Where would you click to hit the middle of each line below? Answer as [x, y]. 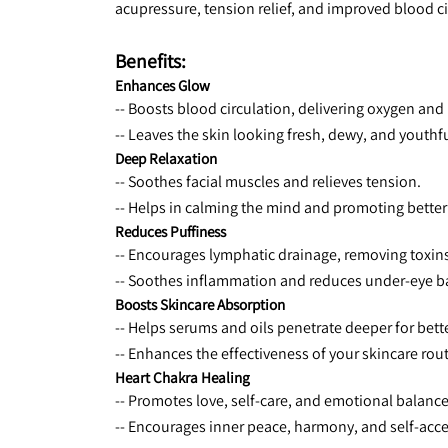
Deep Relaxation [166, 158]
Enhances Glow [162, 85]
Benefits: [150, 61]
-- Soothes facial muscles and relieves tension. [268, 181]
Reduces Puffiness [170, 231]
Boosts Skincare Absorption [200, 304]
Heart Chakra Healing [182, 377]
